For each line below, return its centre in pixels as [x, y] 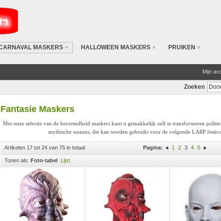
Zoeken [194, 87]
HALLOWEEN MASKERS [116, 47]
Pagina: [153, 148]
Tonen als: [17, 161]
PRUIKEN [182, 47]
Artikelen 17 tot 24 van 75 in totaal [45, 148]
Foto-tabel [44, 161]
